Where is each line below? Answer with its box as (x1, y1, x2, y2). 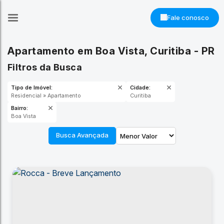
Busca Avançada (55, 131, 108, 139)
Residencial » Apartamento (16, 102, 90, 110)
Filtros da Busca (8, 68, 91, 81)
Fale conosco (167, 13, 209, 21)
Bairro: (12, 116, 31, 124)
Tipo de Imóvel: (12, 93, 58, 101)
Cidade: (144, 93, 167, 101)
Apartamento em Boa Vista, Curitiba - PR (7, 45, 215, 57)
